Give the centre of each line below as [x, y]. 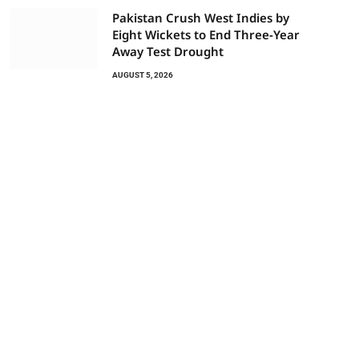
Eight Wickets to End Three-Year [206, 34]
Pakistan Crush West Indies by [201, 18]
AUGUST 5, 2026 [143, 75]
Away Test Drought [168, 51]
